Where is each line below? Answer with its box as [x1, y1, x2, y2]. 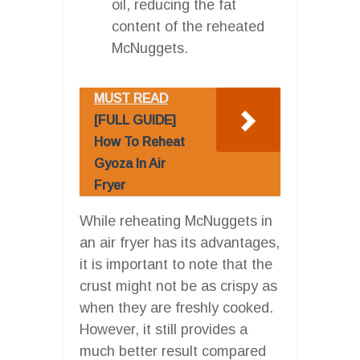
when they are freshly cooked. [80, 299, 273, 316]
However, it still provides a [80, 321, 247, 337]
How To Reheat [94, 134, 185, 149]
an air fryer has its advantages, [80, 234, 280, 251]
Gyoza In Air [94, 156, 166, 170]
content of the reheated [112, 18, 264, 35]
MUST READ [94, 91, 168, 105]
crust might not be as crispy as [80, 277, 277, 294]
